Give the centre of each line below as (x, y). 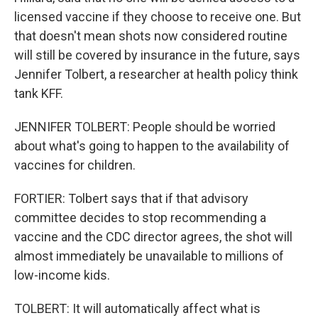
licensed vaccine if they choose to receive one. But (158, 17)
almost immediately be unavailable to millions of (149, 256)
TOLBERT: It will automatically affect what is (137, 308)
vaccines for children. (75, 165)
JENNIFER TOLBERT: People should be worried (145, 127)
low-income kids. (62, 275)
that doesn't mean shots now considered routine (151, 36)
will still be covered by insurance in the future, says (157, 55)
